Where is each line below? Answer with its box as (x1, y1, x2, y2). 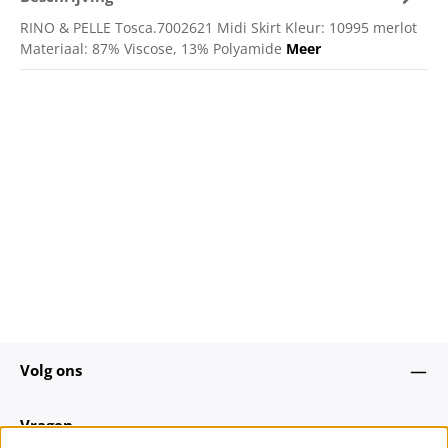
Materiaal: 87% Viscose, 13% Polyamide (20, 39, 286, 59)
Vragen (20, 415, 73, 436)
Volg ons (20, 360, 82, 381)
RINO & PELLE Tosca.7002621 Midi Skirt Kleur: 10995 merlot (20, 18, 417, 38)
